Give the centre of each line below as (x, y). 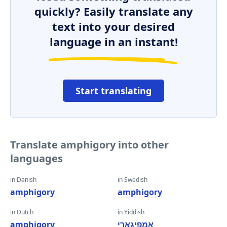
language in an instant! (113, 42)
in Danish (23, 180)
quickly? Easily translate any (113, 11)
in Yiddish (131, 212)
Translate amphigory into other (89, 145)
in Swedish (133, 180)
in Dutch (22, 212)
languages (36, 158)
